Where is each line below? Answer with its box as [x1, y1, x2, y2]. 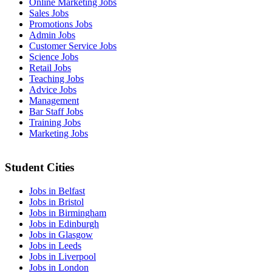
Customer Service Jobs [29, 40, 117, 51]
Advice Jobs [29, 84, 76, 95]
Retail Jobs [29, 62, 71, 73]
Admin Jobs [29, 29, 75, 40]
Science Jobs [29, 51, 78, 62]
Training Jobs [29, 117, 81, 127]
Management [29, 95, 79, 106]
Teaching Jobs [29, 73, 84, 84]
